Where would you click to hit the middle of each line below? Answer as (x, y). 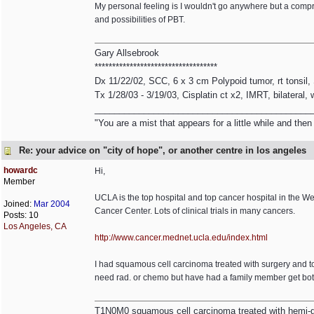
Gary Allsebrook (127, 53)
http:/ (104, 238)
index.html (248, 238)
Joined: (19, 204)
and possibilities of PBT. (140, 20)
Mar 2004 (52, 204)
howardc (21, 170)
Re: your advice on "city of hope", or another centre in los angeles (163, 150)
